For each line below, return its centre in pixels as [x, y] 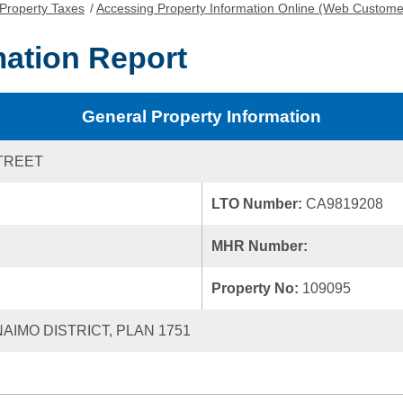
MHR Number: [261, 246]
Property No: [257, 288]
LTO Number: [259, 204]
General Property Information [201, 116]
